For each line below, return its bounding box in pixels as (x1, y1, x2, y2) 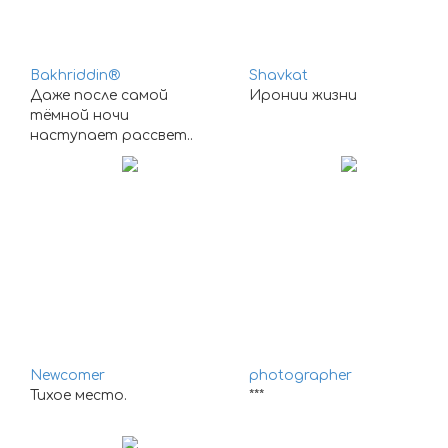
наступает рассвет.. (30, 128, 193, 143)
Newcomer (30, 368, 105, 383)
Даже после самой (30, 88, 168, 103)
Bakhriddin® (30, 68, 120, 83)
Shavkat (249, 68, 308, 83)
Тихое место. (30, 388, 127, 403)
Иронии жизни (249, 88, 357, 103)
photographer (249, 368, 352, 383)
